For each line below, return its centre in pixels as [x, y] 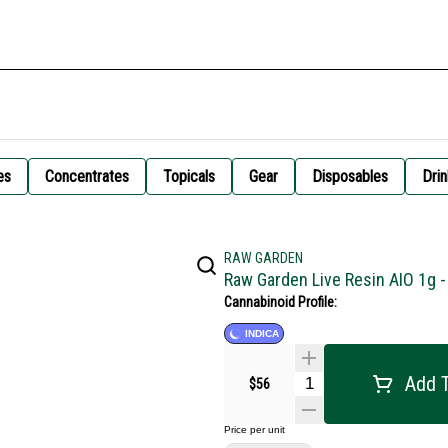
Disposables [350, 176]
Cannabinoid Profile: [280, 302]
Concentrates [87, 176]
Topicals [189, 176]
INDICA [262, 333]
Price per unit [254, 429]
